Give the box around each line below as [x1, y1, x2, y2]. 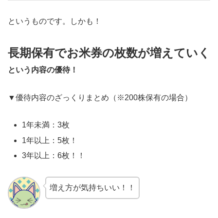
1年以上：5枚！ [22, 136, 78, 145]
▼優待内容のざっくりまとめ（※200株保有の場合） [8, 93, 192, 102]
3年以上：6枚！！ [22, 151, 86, 160]
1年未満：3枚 [22, 121, 70, 129]
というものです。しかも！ [8, 17, 101, 26]
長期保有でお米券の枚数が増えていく [8, 46, 210, 59]
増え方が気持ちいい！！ [49, 183, 135, 192]
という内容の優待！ [8, 65, 78, 74]
